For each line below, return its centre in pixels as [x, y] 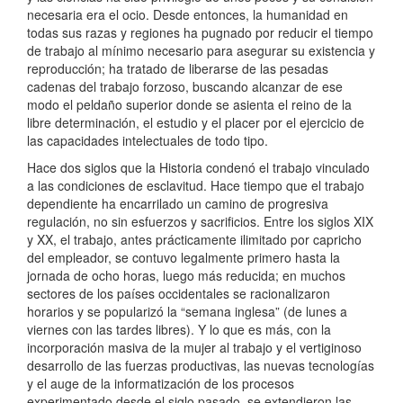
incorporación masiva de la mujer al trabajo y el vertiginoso [194, 348]
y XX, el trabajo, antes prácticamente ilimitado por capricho [194, 240]
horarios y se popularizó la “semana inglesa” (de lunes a [187, 312]
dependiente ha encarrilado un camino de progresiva [178, 204]
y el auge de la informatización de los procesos [161, 384]
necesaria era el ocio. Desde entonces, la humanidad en [188, 15]
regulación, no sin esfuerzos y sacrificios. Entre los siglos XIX [200, 222]
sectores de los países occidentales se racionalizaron [179, 294]
